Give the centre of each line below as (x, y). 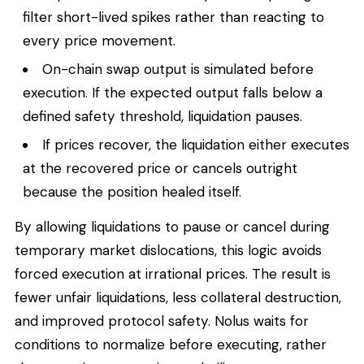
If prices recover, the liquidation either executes (196, 145)
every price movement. (99, 41)
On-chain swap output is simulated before (178, 69)
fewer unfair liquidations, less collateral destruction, (178, 297)
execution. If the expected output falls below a (173, 93)
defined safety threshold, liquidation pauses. (162, 117)
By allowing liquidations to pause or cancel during (172, 226)
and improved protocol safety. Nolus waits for (162, 321)
